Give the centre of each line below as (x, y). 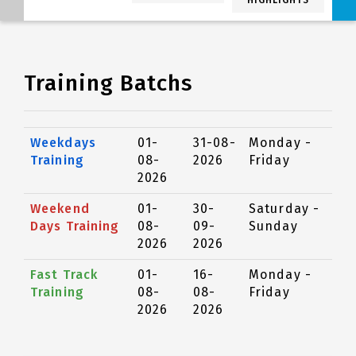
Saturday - (284, 209)
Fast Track (64, 275)
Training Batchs (108, 83)
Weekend (60, 209)
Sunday (273, 226)
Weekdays (63, 143)
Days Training (75, 226)
